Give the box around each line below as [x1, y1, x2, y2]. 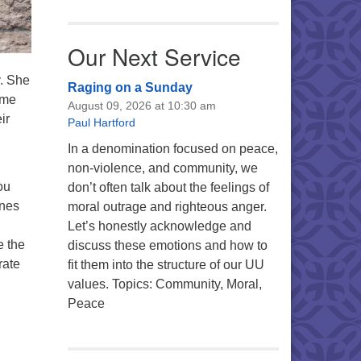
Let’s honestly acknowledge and [67, 219, 251, 233]
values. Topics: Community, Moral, [67, 277, 262, 291]
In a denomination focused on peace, [67, 142, 278, 156]
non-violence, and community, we [67, 161, 258, 175]
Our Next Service [67, 40, 241, 73]
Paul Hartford [67, 116, 135, 129]
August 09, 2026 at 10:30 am [67, 99, 216, 112]
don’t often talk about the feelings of [67, 180, 269, 194]
